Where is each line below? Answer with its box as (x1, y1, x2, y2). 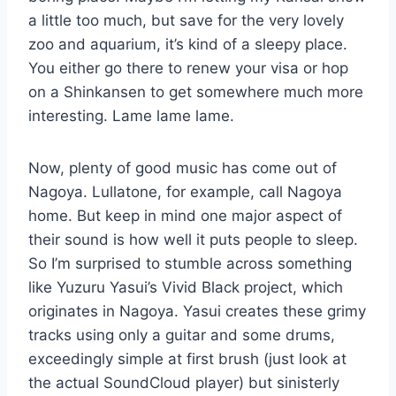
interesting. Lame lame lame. (28, 106, 234, 125)
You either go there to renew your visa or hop (28, 58, 348, 77)
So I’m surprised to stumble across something (28, 254, 352, 272)
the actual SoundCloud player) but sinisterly (28, 373, 339, 392)
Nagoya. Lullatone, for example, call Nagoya (28, 182, 342, 201)
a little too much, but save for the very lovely (28, 11, 344, 29)
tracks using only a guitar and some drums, (28, 325, 335, 344)
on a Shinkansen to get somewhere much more (28, 82, 363, 101)
